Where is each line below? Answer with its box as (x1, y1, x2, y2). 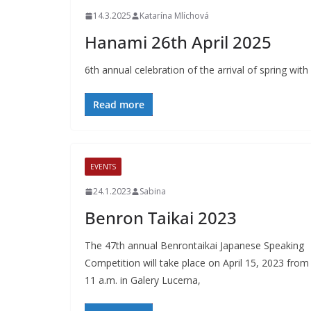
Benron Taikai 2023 (85, 206, 237, 229)
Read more (93, 98, 144, 111)
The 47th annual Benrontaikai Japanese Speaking (85, 239, 304, 252)
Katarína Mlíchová (140, 10, 209, 22)
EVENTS (90, 162, 116, 171)
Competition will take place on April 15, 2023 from (85, 256, 309, 269)
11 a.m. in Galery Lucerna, (85, 274, 201, 287)
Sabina (140, 185, 166, 197)
